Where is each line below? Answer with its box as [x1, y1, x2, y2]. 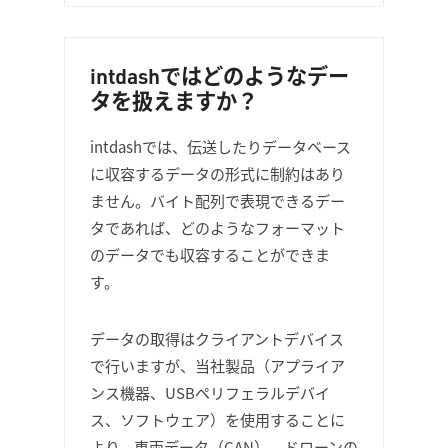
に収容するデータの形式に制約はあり [90, 163, 345, 184]
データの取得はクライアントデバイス [90, 328, 344, 349]
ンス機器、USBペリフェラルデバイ [90, 382, 330, 403]
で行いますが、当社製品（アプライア [90, 355, 345, 376]
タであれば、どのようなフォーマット [90, 217, 345, 238]
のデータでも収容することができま [90, 244, 330, 265]
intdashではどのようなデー [90, 62, 349, 89]
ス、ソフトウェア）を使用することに [90, 409, 345, 430]
